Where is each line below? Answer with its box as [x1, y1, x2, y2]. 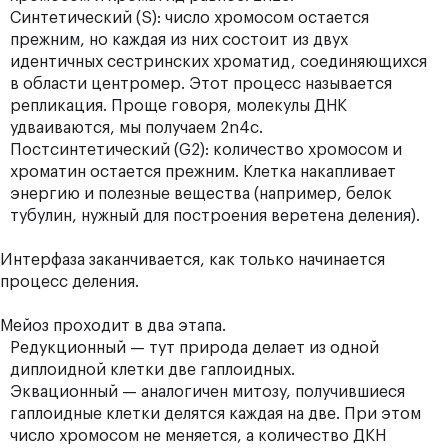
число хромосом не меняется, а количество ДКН [10, 428, 386, 444]
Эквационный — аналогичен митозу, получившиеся [10, 384, 405, 400]
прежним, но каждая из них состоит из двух [10, 32, 348, 48]
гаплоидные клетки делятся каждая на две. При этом [10, 406, 421, 422]
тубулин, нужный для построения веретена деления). [10, 208, 424, 224]
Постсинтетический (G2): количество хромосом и [10, 142, 402, 158]
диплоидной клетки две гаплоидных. [10, 362, 299, 378]
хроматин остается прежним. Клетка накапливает [10, 164, 396, 180]
